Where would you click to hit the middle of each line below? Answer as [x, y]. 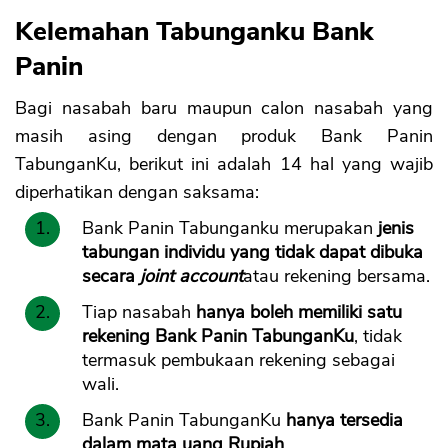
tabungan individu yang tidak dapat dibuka [252, 252]
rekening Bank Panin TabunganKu [218, 336]
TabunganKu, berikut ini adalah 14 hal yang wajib [224, 164]
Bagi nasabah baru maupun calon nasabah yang [224, 108]
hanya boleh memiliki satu [299, 312]
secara [111, 276]
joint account [191, 276]
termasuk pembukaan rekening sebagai [238, 360]
